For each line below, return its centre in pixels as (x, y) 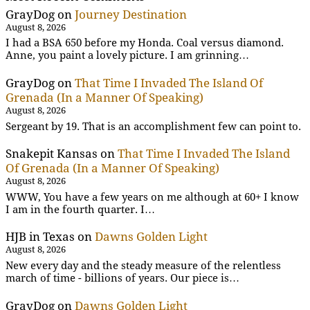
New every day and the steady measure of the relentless (143, 265)
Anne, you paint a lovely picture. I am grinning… (127, 56)
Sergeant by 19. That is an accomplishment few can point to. (153, 126)
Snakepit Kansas (52, 154)
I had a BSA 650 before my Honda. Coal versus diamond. (145, 43)
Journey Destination (131, 15)
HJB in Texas (40, 237)
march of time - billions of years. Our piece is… (122, 278)
